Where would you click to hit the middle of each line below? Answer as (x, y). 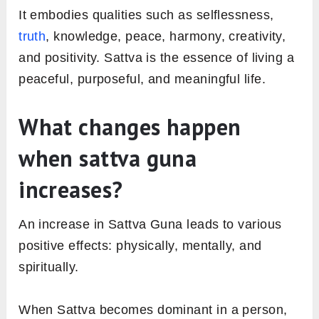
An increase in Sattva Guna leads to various (150, 225)
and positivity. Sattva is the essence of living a (157, 58)
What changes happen (130, 127)
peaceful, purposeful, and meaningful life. (142, 79)
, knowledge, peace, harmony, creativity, (166, 37)
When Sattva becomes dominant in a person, (153, 310)
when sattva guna (108, 158)
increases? (71, 190)
